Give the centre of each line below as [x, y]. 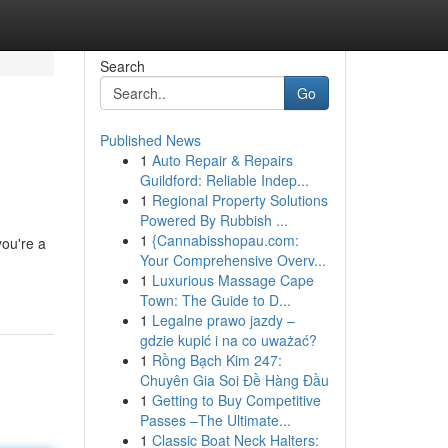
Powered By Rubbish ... [213, 220]
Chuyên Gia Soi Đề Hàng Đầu [234, 380]
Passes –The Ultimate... [215, 420]
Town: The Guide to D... [215, 300]
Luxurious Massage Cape [232, 280]
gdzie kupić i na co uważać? [228, 340]
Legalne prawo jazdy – [223, 320]
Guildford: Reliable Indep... [224, 180]
